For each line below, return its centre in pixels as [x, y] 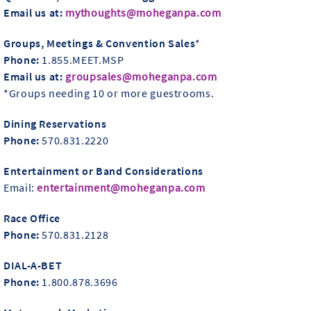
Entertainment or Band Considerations [104, 170]
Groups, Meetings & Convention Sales [100, 43]
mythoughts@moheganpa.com [143, 12]
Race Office [32, 218]
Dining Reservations [55, 123]
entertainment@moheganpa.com [121, 187]
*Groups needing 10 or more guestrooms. [109, 93]
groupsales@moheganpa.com [141, 76]
